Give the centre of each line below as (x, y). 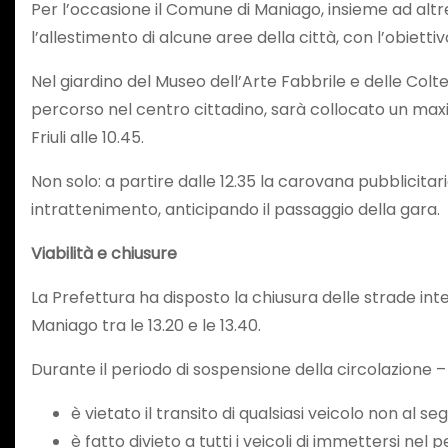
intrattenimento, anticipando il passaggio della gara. (235, 209)
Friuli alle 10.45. (87, 137)
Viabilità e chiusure (104, 253)
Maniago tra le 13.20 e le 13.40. (146, 325)
